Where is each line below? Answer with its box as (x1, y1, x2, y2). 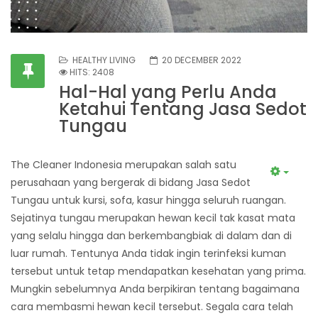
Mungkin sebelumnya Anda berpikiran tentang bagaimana (11, 282, 300, 297)
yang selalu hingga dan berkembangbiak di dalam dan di (11, 229, 292, 243)
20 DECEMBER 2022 (162, 54, 241, 67)
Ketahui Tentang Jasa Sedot (59, 97, 307, 121)
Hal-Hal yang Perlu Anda (59, 80, 277, 104)
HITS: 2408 (70, 66, 114, 79)
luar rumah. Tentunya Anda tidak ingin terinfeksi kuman (11, 246, 286, 261)
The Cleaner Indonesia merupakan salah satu (11, 158, 236, 172)
